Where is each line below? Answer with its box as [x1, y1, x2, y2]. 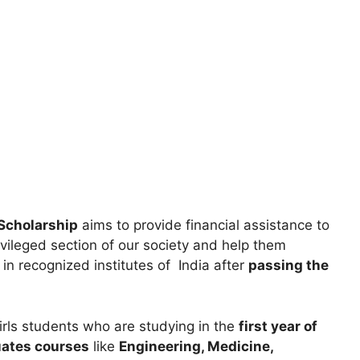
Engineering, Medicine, [119, 337, 273, 354]
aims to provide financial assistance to [78, 217, 329, 234]
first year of [239, 317, 317, 334]
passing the [248, 257, 329, 274]
